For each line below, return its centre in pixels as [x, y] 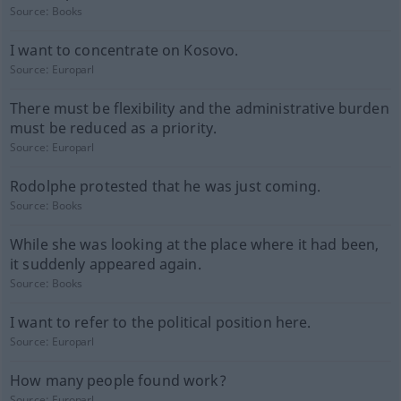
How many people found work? [118, 380]
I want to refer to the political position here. [160, 322]
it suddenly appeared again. [105, 264]
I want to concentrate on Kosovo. [124, 50]
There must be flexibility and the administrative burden [199, 108]
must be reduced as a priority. [113, 128]
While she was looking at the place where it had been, [194, 244]
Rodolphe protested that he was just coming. [165, 186]
